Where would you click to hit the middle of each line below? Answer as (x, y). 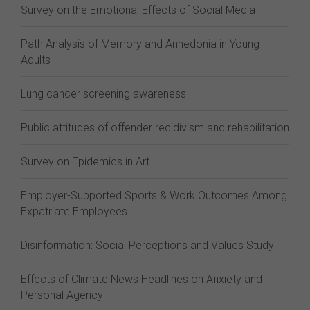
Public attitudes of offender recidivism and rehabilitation (155, 128)
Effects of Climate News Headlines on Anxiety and (142, 279)
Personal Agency (62, 295)
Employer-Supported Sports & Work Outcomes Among (154, 195)
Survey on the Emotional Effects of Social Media (138, 10)
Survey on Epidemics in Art (85, 162)
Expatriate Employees (74, 211)
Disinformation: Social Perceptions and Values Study (147, 245)
